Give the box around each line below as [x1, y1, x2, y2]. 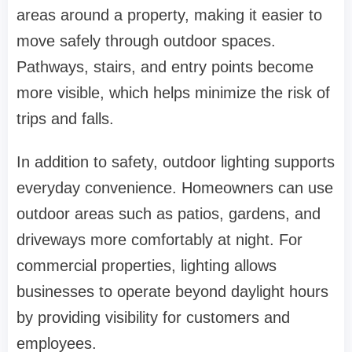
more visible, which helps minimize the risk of [16, 84, 330, 102]
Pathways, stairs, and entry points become [16, 58, 313, 76]
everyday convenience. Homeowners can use [16, 179, 333, 197]
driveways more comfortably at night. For [16, 231, 302, 249]
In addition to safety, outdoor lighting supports [16, 153, 335, 171]
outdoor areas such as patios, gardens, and [16, 205, 321, 223]
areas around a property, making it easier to [16, 6, 322, 24]
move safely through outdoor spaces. [16, 32, 276, 50]
